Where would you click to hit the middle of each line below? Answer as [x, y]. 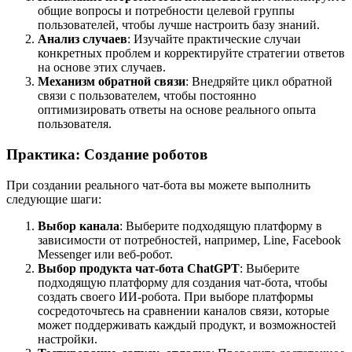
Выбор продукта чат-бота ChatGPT [139, 268]
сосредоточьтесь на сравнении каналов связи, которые [183, 310]
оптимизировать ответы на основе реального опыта [177, 110]
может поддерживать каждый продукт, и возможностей [187, 324]
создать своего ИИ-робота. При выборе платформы [176, 296]
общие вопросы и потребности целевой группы [166, 11]
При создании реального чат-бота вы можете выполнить [158, 185]
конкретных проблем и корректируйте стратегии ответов [191, 53]
